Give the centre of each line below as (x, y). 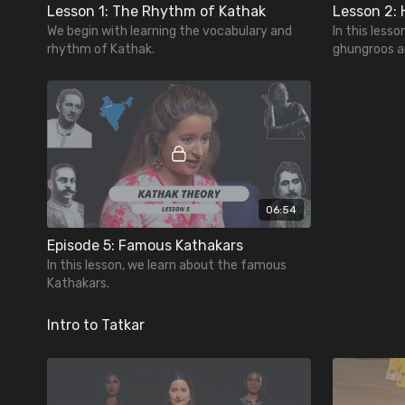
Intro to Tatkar (96, 325)
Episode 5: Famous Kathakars (145, 246)
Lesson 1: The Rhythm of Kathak (156, 11)
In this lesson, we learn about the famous (167, 266)
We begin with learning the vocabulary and (170, 31)
